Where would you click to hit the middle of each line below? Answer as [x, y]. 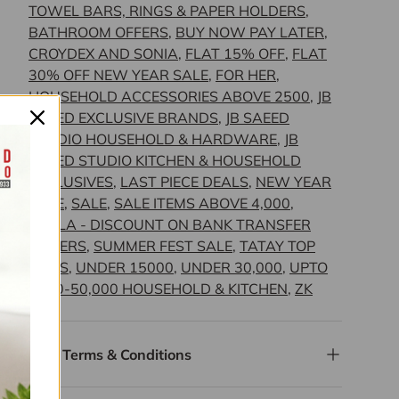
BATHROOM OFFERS [98, 33]
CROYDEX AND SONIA [103, 54]
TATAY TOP [277, 246]
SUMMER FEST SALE [163, 246]
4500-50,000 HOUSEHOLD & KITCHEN [158, 289]
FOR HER [246, 75]
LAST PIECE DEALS [184, 182]
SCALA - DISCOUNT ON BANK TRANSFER [170, 225]
